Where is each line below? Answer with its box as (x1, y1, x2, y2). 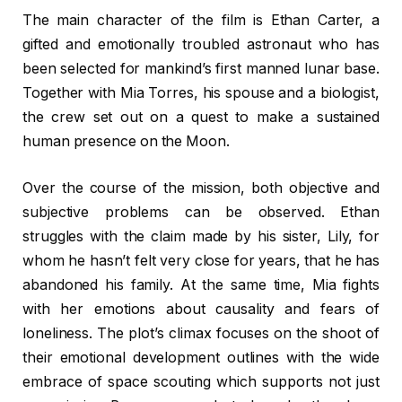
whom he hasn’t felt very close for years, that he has (22, 251, 380, 269)
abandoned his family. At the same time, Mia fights (22, 275, 380, 293)
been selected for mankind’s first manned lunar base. (22, 60, 380, 78)
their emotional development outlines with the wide (22, 348, 380, 366)
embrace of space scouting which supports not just (22, 372, 380, 390)
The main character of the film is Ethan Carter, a (22, 12, 380, 30)
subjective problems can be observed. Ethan (22, 203, 380, 221)
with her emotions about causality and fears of (22, 300, 380, 318)
